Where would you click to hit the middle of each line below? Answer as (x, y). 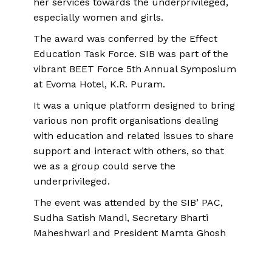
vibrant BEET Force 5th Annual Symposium (135, 69)
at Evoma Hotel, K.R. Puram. (99, 84)
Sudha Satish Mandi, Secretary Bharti (121, 217)
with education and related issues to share (134, 135)
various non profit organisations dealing (126, 120)
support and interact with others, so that (129, 151)
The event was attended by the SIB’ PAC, (128, 202)
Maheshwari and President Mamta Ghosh (130, 233)
